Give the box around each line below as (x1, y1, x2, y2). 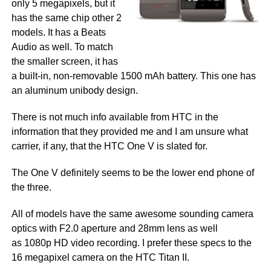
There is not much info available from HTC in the (11, 112, 218, 122)
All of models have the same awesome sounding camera (11, 209, 253, 219)
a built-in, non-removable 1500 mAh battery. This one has (11, 71, 256, 81)
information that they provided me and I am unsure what (11, 126, 248, 137)
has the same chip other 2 (11, 13, 122, 23)
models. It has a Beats (11, 27, 106, 38)
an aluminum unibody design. (11, 85, 138, 96)
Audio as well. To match (11, 42, 113, 52)
